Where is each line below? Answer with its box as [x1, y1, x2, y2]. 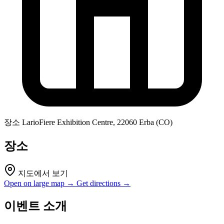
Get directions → [76, 179, 130, 188]
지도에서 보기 [16, 169, 68, 178]
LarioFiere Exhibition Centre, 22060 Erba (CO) [22, 118, 172, 127]
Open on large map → [4, 179, 76, 188]
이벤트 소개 [4, 199, 67, 212]
